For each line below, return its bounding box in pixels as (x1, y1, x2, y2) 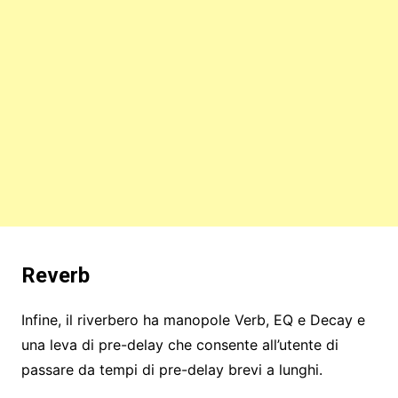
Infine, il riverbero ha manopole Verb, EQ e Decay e (20, 311, 365, 330)
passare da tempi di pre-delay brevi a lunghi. (20, 361, 322, 379)
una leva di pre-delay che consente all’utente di (20, 336, 338, 354)
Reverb (20, 263, 90, 289)
